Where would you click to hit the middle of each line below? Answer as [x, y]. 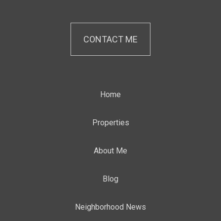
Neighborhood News [110, 207]
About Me [110, 150]
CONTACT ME [110, 39]
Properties [110, 122]
